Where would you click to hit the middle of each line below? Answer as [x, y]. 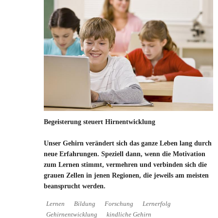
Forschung [119, 204]
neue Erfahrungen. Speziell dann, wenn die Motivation [125, 154]
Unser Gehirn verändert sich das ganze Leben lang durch [128, 143]
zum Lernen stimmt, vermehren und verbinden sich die [125, 164]
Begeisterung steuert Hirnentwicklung [100, 122]
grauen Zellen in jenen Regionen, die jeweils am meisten [126, 175]
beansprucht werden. [75, 186]
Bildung [85, 204]
